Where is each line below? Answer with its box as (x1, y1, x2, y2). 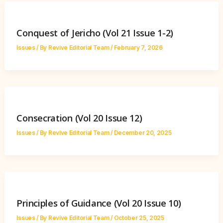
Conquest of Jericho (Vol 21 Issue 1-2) (16, 27, 174, 39)
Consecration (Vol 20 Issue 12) (16, 111, 142, 124)
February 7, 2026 (113, 44, 163, 51)
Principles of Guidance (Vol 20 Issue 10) (16, 197, 181, 209)
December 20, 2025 (113, 129, 172, 136)
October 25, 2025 (113, 214, 164, 222)
